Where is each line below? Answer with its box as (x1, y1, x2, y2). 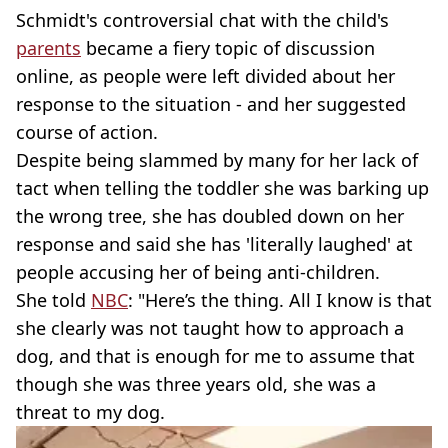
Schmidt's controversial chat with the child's (16, 8, 389, 32)
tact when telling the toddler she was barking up (16, 176, 429, 200)
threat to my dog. (16, 400, 165, 424)
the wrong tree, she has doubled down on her (16, 204, 404, 228)
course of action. (16, 120, 158, 144)
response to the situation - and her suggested (16, 92, 406, 116)
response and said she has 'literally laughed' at (16, 232, 413, 256)
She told (16, 288, 91, 312)
